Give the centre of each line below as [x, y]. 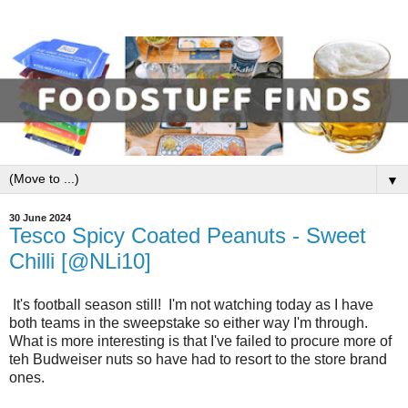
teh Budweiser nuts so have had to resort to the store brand [198, 359]
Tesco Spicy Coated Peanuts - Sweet [188, 236]
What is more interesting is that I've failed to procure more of [200, 341]
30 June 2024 [40, 218]
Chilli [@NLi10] [80, 261]
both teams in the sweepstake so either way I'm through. [190, 322]
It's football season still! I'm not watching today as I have [191, 304]
